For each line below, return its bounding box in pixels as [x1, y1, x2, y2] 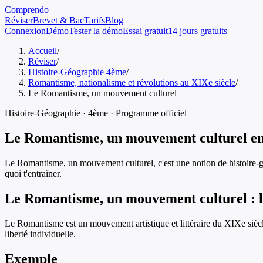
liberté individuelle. [5, 228, 76, 239]
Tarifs [84, 15, 105, 25]
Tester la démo [69, 26, 123, 36]
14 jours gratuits [168, 26, 227, 36]
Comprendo [5, 5, 49, 15]
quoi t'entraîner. [5, 168, 62, 178]
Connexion [5, 26, 46, 36]
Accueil [28, 46, 57, 56]
